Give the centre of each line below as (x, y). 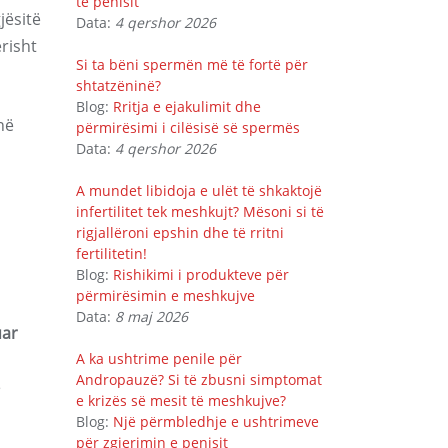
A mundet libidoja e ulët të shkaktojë (199, 190)
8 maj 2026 (151, 316)
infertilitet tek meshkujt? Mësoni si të (200, 211)
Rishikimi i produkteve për (201, 274)
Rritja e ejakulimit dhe (187, 106)
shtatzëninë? (118, 85)
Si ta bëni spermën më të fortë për (192, 64)
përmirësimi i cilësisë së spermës (188, 127)
